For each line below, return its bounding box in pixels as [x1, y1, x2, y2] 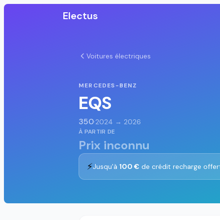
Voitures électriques [86, 52, 151, 60]
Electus [63, 9, 98, 22]
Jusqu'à [93, 162, 119, 171]
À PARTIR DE [79, 128, 115, 136]
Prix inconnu [79, 137, 150, 153]
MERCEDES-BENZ [79, 82, 137, 89]
